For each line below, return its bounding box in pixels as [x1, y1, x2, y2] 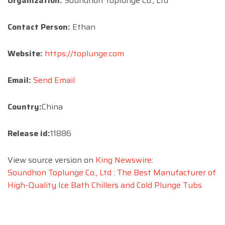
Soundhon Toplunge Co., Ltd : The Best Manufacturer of [8, 166, 216, 179]
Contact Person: [8, 20, 70, 33]
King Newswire [95, 153, 152, 166]
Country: [8, 100, 42, 113]
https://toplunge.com [45, 47, 124, 60]
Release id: [8, 127, 50, 140]
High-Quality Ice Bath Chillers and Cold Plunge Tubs [8, 178, 202, 191]
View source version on [8, 153, 95, 166]
